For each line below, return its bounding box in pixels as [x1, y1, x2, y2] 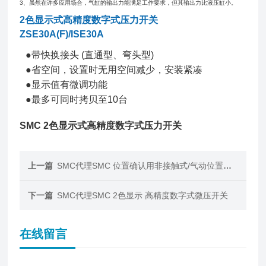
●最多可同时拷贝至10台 [26, 94, 128, 104]
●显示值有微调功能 [26, 80, 108, 90]
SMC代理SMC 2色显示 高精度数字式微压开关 [57, 191, 229, 200]
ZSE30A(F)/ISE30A [20, 29, 104, 39]
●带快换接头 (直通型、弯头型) [26, 50, 154, 60]
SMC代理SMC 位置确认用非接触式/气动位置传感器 [57, 161, 224, 170]
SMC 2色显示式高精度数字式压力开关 [20, 121, 182, 131]
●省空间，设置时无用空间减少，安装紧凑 [26, 65, 203, 75]
